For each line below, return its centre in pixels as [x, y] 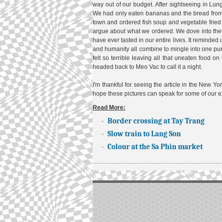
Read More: [109, 108]
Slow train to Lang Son [144, 134]
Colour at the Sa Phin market [155, 147]
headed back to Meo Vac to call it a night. [147, 67]
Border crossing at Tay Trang [156, 121]
